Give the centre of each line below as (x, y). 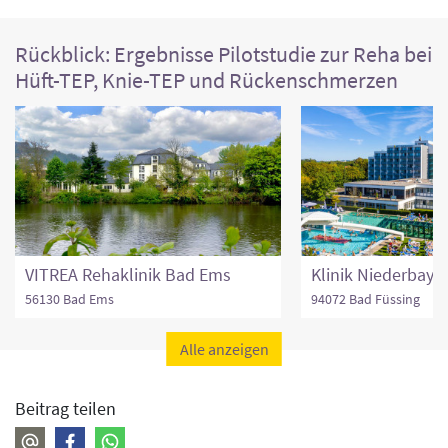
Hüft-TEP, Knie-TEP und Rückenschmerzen (206, 80)
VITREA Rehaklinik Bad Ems (128, 274)
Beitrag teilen (65, 408)
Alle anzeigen (224, 348)
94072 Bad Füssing (365, 298)
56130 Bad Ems (69, 298)
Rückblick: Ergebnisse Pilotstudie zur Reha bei (223, 54)
